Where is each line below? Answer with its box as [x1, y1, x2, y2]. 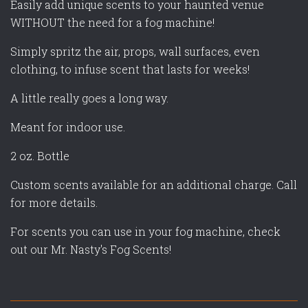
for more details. [10, 195, 98, 210]
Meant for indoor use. [10, 119, 128, 134]
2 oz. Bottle [10, 148, 69, 163]
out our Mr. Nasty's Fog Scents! [10, 241, 171, 256]
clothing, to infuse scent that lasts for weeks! [10, 61, 250, 76]
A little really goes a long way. [10, 90, 168, 105]
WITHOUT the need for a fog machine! [10, 14, 214, 30]
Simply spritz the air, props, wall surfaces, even [10, 43, 260, 58]
